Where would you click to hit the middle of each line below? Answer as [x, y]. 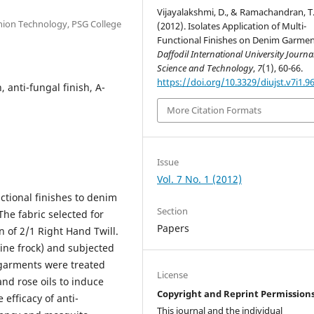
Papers [173, 228]
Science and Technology [205, 68]
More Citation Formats [214, 110]
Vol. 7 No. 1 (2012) [200, 179]
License [173, 274]
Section [173, 211]
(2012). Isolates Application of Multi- [232, 26]
